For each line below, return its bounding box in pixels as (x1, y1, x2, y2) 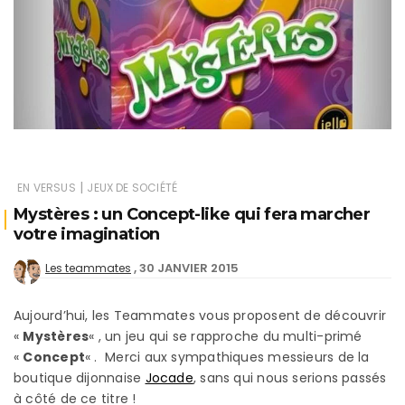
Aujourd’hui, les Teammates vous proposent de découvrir (14, 306, 387, 325)
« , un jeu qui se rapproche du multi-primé (89, 326, 363, 345)
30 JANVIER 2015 (139, 259, 239, 277)
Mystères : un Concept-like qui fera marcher (14, 203, 371, 224)
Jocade (145, 368, 193, 387)
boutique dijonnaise (14, 368, 146, 387)
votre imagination (14, 223, 160, 244)
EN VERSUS (17, 179, 76, 195)
